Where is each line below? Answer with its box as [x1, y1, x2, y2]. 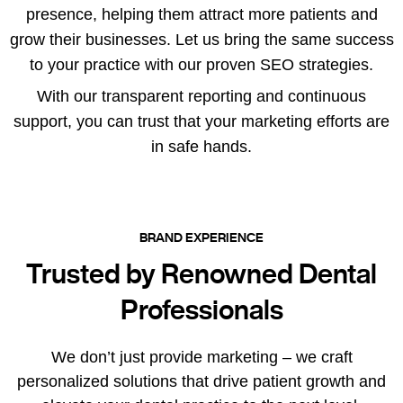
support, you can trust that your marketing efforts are [13, 112, 390, 130]
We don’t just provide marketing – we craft [50, 347, 353, 366]
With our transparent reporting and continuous [37, 86, 366, 105]
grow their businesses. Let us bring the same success [9, 30, 394, 49]
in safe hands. [151, 137, 252, 156]
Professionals [120, 295, 283, 323]
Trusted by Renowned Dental [26, 259, 377, 287]
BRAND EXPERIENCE [139, 230, 264, 244]
